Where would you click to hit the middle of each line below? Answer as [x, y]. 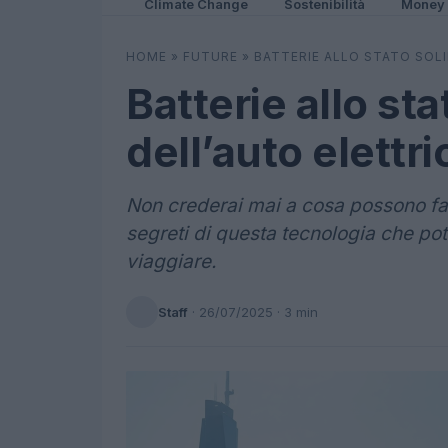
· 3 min [295, 311]
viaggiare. [171, 261]
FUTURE [210, 56]
